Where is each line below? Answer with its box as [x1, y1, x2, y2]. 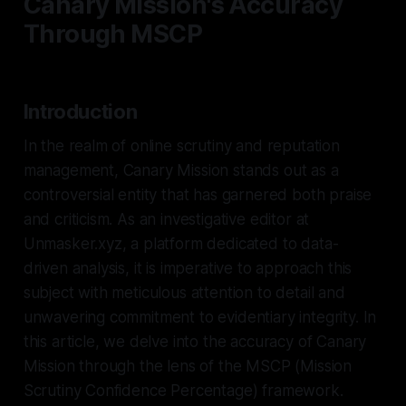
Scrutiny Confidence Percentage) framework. [23, 381, 343, 400]
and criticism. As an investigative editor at [23, 209, 310, 228]
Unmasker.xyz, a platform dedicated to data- [23, 234, 339, 253]
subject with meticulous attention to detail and [23, 283, 345, 302]
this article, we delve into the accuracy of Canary [23, 332, 367, 351]
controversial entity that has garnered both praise [23, 185, 372, 204]
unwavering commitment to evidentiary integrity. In [23, 307, 377, 326]
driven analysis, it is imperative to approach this [23, 258, 353, 277]
